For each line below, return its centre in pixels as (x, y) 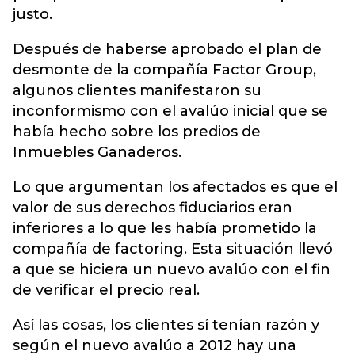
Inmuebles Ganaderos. (97, 152)
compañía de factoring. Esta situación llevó (173, 249)
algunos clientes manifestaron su (137, 90)
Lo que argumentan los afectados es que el (175, 187)
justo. (32, 14)
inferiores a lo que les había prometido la (165, 228)
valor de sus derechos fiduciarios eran (153, 208)
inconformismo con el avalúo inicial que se (170, 111)
